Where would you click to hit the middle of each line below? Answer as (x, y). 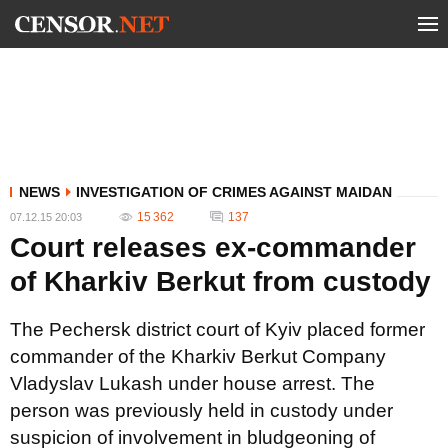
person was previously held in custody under (201, 410)
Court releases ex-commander (213, 247)
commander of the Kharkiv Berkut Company (198, 356)
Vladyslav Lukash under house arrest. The (192, 383)
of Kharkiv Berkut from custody (220, 281)
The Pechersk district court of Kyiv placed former (217, 329)
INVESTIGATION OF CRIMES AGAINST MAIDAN (234, 192)
